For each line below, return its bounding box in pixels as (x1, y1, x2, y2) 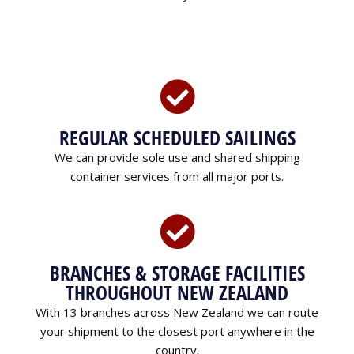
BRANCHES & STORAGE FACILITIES (49, 259, 305, 287)
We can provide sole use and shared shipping (54, 149, 300, 166)
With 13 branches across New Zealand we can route (36, 304, 318, 321)
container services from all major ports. (70, 168, 284, 185)
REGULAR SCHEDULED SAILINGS (58, 124, 296, 152)
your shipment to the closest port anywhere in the (40, 323, 314, 340)
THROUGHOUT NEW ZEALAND (66, 279, 288, 307)
